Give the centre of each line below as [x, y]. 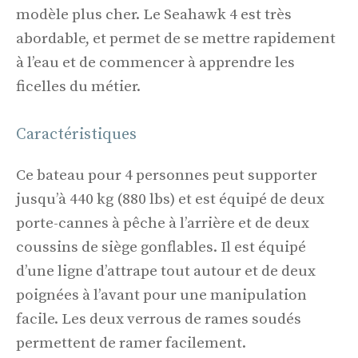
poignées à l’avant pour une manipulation [161, 295]
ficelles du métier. [78, 87]
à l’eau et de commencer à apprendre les [155, 63]
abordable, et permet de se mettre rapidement [176, 39]
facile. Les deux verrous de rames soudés [159, 319]
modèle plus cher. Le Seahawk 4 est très [154, 15]
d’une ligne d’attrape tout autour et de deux [166, 271]
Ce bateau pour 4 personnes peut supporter [167, 175]
